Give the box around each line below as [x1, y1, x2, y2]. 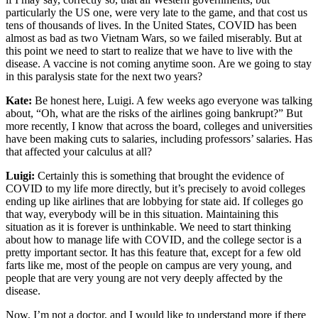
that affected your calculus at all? [6, 145, 155, 158]
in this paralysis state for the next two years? [6, 70, 205, 82]
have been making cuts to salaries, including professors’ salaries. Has [6, 132, 312, 145]
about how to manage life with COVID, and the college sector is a [6, 233, 302, 246]
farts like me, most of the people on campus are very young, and [6, 258, 292, 271]
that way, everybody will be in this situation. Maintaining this [6, 207, 278, 220]
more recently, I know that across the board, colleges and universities [6, 119, 312, 132]
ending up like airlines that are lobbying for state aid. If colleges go [6, 194, 303, 207]
